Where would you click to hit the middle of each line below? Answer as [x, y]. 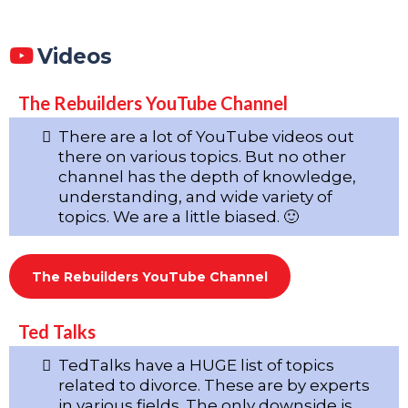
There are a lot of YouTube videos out [206, 136]
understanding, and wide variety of [195, 196]
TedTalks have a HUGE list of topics [196, 365]
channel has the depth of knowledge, [207, 176]
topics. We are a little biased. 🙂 [178, 216]
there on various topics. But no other [202, 156]
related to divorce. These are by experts [214, 385]
